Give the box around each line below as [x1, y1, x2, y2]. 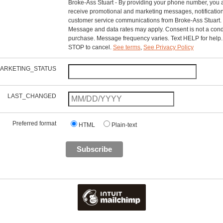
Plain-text [111, 121, 137, 128]
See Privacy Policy [143, 44, 194, 51]
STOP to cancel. [68, 44, 113, 51]
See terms [113, 44, 140, 51]
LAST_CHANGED [7, 93, 56, 100]
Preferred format [12, 120, 56, 127]
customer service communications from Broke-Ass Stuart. [68, 17, 222, 24]
